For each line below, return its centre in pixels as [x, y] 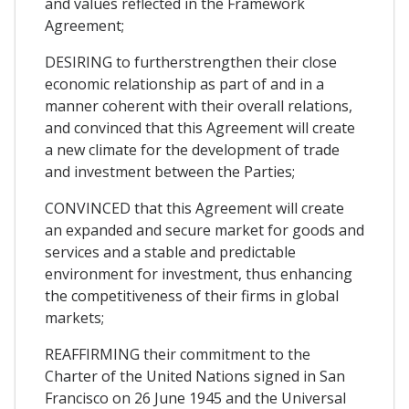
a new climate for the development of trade [192, 149]
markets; [74, 317]
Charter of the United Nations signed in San [195, 376]
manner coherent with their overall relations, [199, 105]
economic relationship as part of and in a [184, 84]
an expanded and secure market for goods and [204, 230]
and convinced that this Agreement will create [200, 127]
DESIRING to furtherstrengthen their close [191, 62]
